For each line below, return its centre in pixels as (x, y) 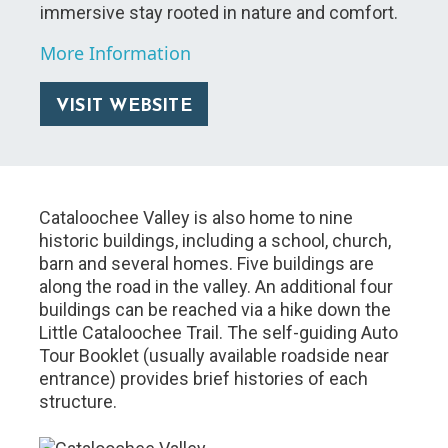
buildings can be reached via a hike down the (215, 309)
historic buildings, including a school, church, (215, 240)
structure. (78, 401)
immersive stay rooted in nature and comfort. (219, 12)
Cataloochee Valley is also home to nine (196, 217)
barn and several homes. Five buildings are (207, 263)
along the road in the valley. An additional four (216, 286)
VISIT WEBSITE (124, 106)
